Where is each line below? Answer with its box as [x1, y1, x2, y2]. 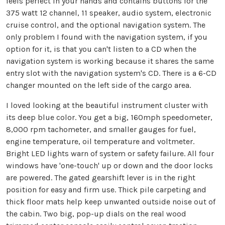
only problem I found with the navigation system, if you [6, 32, 207, 42]
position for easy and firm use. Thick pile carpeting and [6, 185, 206, 195]
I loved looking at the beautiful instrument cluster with [6, 100, 208, 110]
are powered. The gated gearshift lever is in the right [6, 173, 195, 183]
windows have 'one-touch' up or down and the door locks [6, 161, 213, 171]
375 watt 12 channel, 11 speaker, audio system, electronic [6, 8, 211, 18]
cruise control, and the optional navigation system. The [6, 20, 205, 30]
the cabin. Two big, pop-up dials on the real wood [6, 209, 186, 219]
